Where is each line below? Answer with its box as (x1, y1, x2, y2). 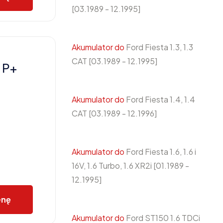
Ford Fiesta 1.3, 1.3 (124, 42, 193, 52)
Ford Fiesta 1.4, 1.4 (124, 94, 195, 105)
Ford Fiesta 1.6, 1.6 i (124, 146, 196, 157)
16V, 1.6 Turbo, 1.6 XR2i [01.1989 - (72, 160, 189, 171)
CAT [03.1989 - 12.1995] (72, 56, 157, 66)
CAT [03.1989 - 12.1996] (72, 108, 157, 118)
